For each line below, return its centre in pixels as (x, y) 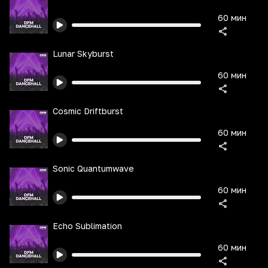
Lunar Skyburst (83, 54)
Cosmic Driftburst (88, 111)
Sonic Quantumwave (93, 168)
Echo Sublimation (87, 226)
